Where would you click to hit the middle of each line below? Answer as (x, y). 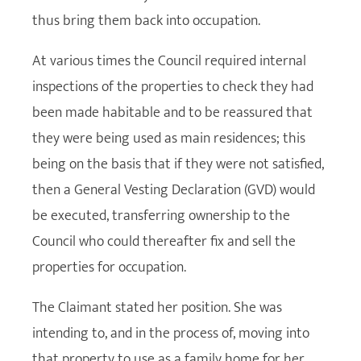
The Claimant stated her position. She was (157, 307)
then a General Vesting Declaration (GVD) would (174, 190)
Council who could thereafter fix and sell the (164, 241)
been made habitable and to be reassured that (172, 112)
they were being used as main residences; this (169, 138)
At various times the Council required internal (169, 61)
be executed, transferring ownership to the (161, 216)
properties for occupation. (109, 267)
